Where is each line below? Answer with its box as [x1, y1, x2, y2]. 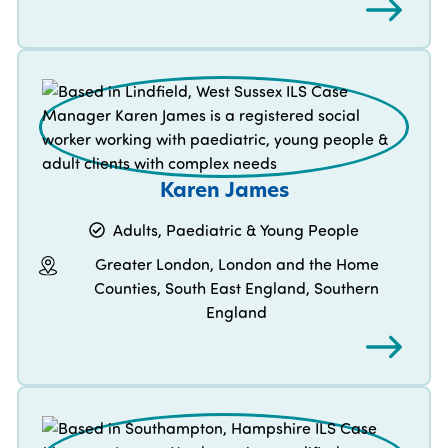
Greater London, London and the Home [94, 254, 379, 275]
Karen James [159, 176, 289, 204]
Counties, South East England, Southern [94, 278, 380, 299]
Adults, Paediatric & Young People [113, 220, 359, 241]
